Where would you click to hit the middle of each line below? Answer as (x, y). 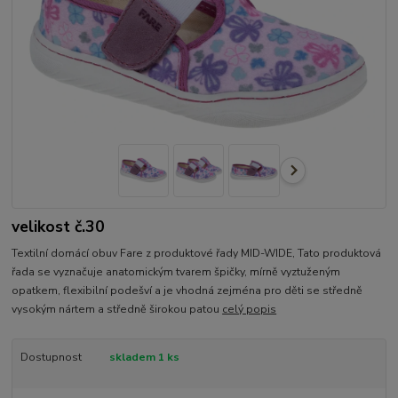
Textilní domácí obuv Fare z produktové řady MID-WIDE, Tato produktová (197, 254)
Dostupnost (51, 358)
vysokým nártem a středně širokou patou (117, 310)
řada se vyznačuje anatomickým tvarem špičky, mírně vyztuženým (176, 272)
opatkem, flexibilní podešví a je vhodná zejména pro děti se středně (187, 291)
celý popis (250, 310)
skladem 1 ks (144, 358)
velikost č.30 (59, 226)
